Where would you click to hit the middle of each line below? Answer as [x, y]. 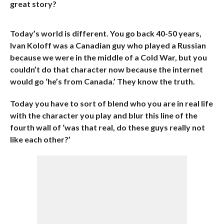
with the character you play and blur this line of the [103, 115]
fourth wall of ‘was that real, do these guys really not [107, 127]
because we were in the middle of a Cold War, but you [108, 57]
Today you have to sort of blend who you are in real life [111, 103]
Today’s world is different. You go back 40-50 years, [105, 33]
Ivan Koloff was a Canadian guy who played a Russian [108, 45]
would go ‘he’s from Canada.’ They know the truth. [102, 81]
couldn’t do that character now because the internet [106, 69]
